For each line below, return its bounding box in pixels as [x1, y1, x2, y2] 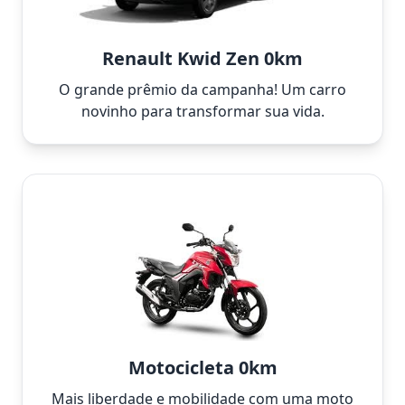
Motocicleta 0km [127, 354, 278, 380]
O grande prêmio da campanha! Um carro [59, 79, 346, 99]
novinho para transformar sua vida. [80, 100, 325, 121]
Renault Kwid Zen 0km [102, 45, 303, 71]
